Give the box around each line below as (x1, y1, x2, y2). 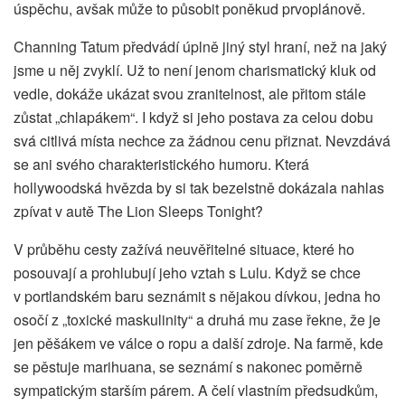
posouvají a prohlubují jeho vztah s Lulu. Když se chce (14, 262, 361, 284)
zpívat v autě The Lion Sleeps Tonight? (14, 201, 263, 222)
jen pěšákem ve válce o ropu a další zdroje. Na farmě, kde (14, 333, 383, 354)
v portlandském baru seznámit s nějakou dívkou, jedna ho (14, 286, 381, 307)
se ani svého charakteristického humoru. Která (14, 154, 309, 175)
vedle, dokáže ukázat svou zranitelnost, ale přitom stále (14, 83, 366, 105)
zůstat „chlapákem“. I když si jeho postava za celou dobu (14, 107, 373, 128)
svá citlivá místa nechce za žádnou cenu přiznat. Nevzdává (14, 130, 391, 152)
